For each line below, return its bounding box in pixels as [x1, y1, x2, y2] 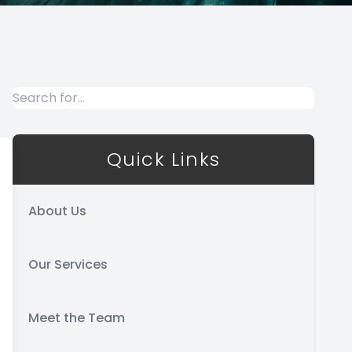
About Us [28, 202, 86, 220]
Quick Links [106, 146, 221, 172]
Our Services [28, 255, 108, 273]
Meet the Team [28, 309, 125, 327]
